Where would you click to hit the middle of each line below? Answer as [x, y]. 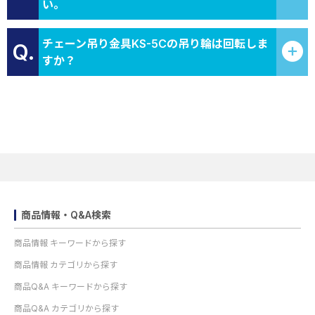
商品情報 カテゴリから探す [66, 265]
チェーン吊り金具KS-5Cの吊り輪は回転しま [155, 44]
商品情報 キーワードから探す [70, 243]
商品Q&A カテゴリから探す [66, 308]
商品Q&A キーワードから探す [71, 287]
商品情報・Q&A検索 [66, 215]
